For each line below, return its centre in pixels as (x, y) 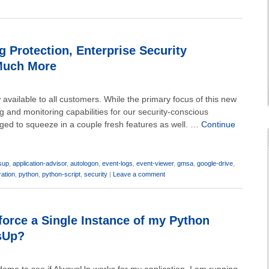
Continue (218, 124)
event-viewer (155, 163)
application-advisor (40, 163)
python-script (61, 174)
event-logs (117, 163)
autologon (84, 163)
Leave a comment (139, 174)
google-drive (215, 163)
